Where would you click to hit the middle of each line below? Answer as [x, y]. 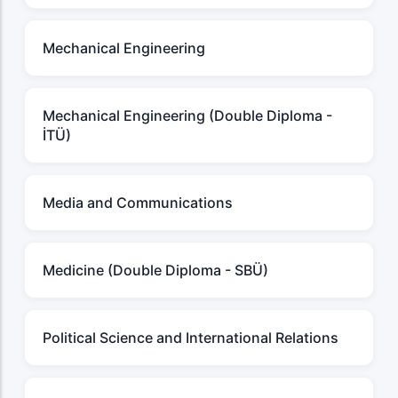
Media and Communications [138, 203]
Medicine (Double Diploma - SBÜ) [155, 271]
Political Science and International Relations [191, 338]
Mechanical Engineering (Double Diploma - [187, 116]
